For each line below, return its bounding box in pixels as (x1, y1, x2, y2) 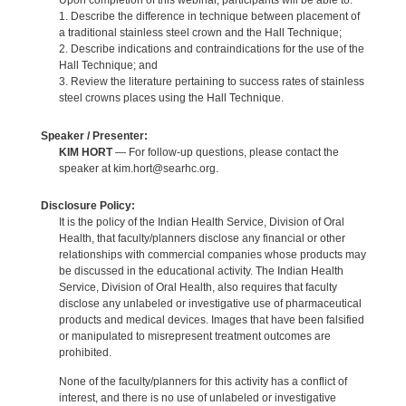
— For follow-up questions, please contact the (111, 145, 339, 159)
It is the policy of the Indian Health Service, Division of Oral (58, 215, 344, 228)
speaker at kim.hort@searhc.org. (58, 161, 218, 175)
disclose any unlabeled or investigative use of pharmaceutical (58, 296, 362, 310)
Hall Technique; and (58, 59, 158, 72)
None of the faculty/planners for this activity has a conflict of (58, 374, 347, 388)
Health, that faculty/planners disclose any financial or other (58, 231, 345, 245)
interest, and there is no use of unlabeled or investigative (58, 391, 336, 404)
